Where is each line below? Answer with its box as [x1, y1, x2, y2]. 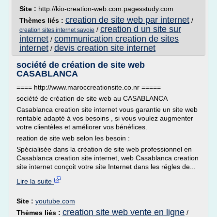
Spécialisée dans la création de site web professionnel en [16, 145, 192, 153]
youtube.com [35, 197, 75, 205]
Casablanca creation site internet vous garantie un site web [16, 106, 198, 113]
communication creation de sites [54, 34, 179, 44]
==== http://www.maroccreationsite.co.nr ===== [16, 83, 161, 91]
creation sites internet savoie [19, 27, 94, 33]
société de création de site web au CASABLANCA [16, 94, 168, 102]
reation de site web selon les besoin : [16, 134, 130, 142]
